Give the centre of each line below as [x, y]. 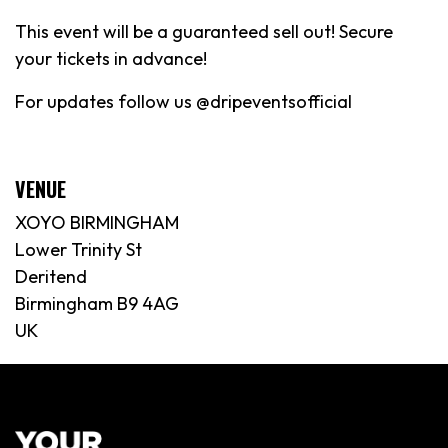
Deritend [51, 276]
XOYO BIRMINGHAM [97, 222]
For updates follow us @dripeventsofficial [183, 101]
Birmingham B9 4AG [97, 303]
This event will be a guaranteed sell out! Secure [204, 31]
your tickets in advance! [111, 58]
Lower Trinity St [78, 249]
